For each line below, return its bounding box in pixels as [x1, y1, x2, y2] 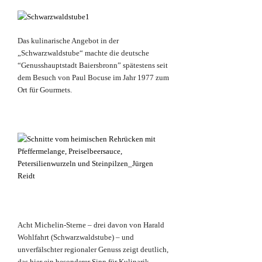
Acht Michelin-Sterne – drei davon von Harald [18, 220, 164, 230]
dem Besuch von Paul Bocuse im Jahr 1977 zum [18, 73, 169, 82]
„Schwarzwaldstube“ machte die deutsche [18, 49, 149, 58]
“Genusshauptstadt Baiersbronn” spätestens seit [18, 61, 168, 70]
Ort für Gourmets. [18, 85, 72, 95]
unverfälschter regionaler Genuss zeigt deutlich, [18, 245, 168, 254]
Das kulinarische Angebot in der [18, 36, 119, 46]
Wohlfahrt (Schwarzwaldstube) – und [18, 233, 134, 242]
